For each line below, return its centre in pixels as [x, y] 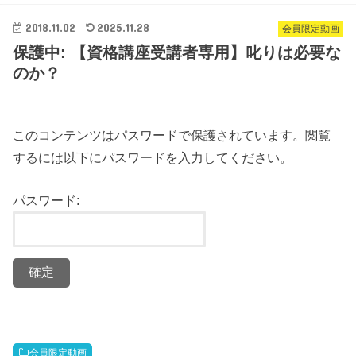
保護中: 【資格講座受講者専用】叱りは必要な [177, 53]
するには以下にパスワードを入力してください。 [153, 158]
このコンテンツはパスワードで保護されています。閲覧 [172, 135]
